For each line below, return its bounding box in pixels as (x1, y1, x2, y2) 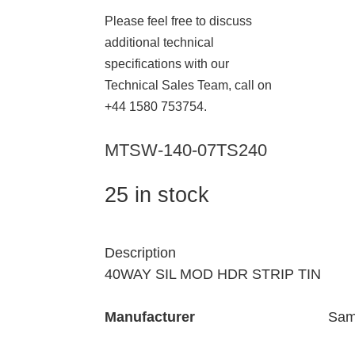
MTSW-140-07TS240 (105, 139, 267, 160)
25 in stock (105, 182, 209, 207)
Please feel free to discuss (105, 13, 252, 28)
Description (105, 245, 176, 261)
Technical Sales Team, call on (105, 78, 272, 92)
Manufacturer (105, 309, 195, 326)
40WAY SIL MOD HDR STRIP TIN (105, 266, 321, 283)
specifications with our (105, 56, 229, 71)
